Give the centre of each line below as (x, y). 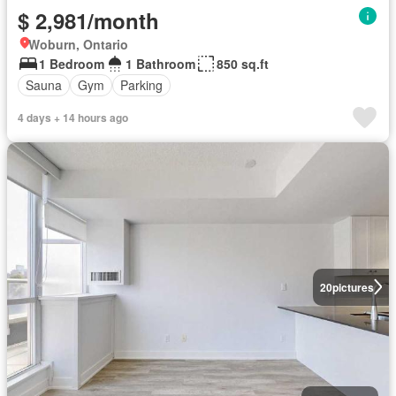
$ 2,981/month (88, 20)
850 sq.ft (243, 63)
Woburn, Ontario (78, 44)
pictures (353, 287)
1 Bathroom (160, 63)
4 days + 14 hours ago (73, 117)
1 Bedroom (72, 63)
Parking (141, 85)
